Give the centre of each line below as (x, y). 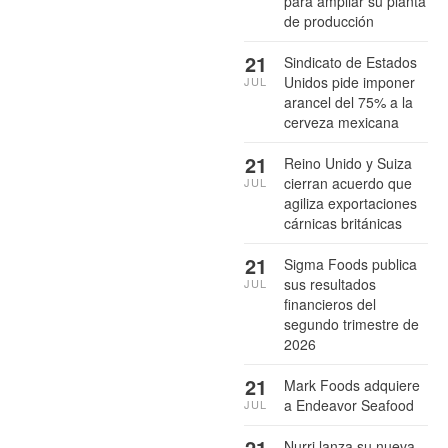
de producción (329, 20)
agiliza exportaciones (350, 202)
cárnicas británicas (343, 222)
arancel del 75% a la (348, 101)
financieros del (330, 303)
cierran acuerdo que (348, 182)
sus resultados (330, 283)
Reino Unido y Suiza (348, 162)
